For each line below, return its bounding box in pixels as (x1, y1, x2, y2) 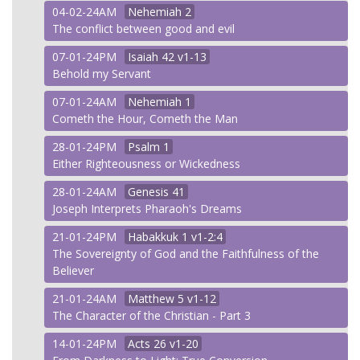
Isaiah (128, 49, 158, 64)
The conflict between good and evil (52, 21, 235, 36)
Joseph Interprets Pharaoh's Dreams (52, 201, 242, 216)
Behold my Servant (52, 66, 151, 81)
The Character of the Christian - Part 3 (52, 308, 251, 323)
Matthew (128, 291, 174, 306)
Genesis (128, 184, 169, 199)
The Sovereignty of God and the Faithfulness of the (52, 246, 319, 261)
